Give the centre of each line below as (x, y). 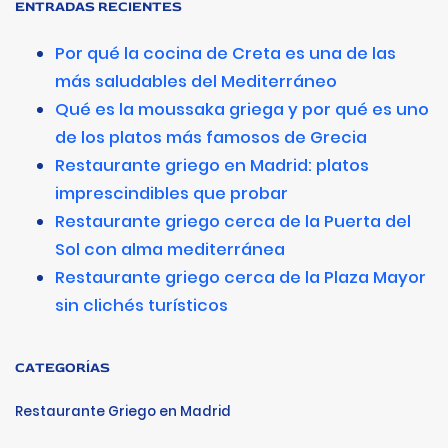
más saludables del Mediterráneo (196, 81)
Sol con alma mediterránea (170, 249)
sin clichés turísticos (141, 305)
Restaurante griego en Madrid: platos (212, 165)
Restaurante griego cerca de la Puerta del (233, 221)
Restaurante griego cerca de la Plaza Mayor (240, 277)
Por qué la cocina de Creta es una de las (225, 53)
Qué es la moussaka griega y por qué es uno (242, 109)
